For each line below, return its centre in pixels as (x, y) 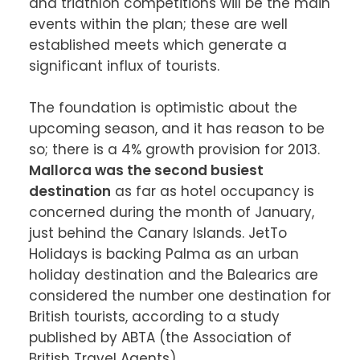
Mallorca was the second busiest (146, 170)
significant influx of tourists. (124, 66)
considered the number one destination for (180, 296)
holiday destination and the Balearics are (173, 275)
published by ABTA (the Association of (160, 337)
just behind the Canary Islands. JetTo (157, 233)
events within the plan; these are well (158, 24)
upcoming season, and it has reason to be (176, 129)
